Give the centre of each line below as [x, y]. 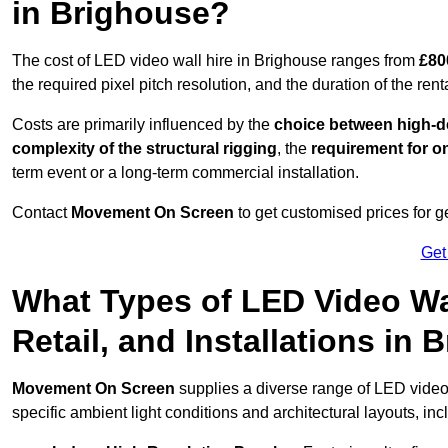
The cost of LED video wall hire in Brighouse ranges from [215, 61]
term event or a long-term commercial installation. [185, 173]
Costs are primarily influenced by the [143, 125]
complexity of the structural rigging [144, 149]
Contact [41, 213]
